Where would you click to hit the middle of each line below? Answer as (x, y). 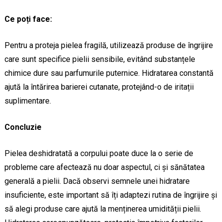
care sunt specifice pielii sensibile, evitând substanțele (100, 59)
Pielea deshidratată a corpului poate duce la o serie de (99, 154)
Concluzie (23, 127)
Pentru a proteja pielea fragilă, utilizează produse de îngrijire (109, 46)
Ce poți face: (28, 19)
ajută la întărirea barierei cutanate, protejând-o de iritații (99, 87)
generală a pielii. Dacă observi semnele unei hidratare (97, 181)
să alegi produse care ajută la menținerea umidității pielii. (103, 209)
